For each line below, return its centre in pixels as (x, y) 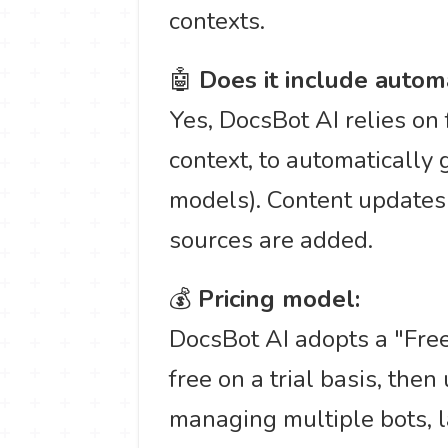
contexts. (217, 20)
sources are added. (271, 239)
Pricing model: (279, 298)
